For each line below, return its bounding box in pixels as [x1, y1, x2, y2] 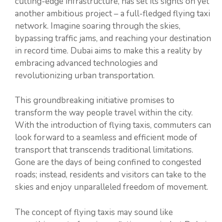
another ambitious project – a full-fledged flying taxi [15, 7, 210, 19]
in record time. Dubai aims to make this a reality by [15, 45, 202, 56]
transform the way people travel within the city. [15, 107, 193, 119]
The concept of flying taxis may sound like [15, 206, 173, 218]
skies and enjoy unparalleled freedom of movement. [15, 181, 208, 193]
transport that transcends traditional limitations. [15, 144, 193, 156]
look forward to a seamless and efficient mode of [15, 132, 197, 144]
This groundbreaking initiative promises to [15, 95, 174, 107]
